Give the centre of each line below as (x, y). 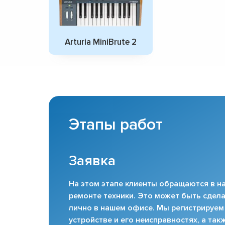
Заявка (92, 160)
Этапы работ (116, 125)
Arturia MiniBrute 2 (101, 42)
